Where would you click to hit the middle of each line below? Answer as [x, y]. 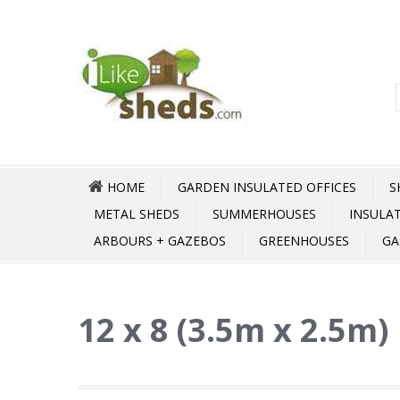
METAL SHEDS [137, 214]
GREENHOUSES [304, 241]
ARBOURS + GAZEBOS [160, 241]
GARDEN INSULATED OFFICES [267, 187]
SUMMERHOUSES [264, 214]
